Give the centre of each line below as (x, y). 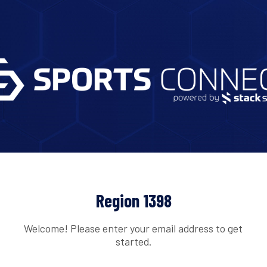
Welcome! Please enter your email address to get (133, 228)
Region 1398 (133, 201)
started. (133, 241)
